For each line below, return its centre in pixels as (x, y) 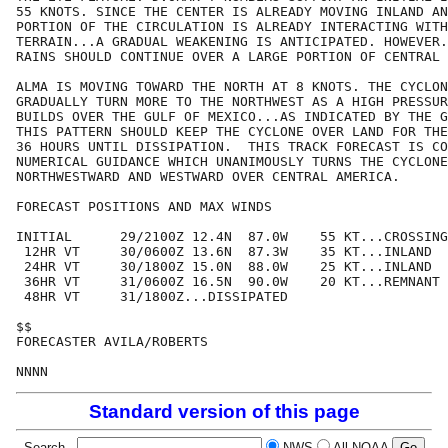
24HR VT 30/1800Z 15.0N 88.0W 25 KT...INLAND (224, 267)
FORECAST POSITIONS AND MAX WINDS (144, 207)
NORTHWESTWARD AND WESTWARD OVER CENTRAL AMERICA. (208, 177)
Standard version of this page (224, 412)
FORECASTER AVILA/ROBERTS (112, 342)
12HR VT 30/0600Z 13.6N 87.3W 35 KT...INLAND (224, 252)
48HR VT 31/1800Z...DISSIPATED (152, 297)
